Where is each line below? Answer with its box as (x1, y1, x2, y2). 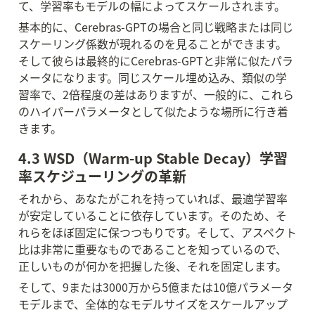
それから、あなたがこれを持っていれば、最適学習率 (18, 190, 288, 207)
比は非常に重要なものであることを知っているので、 (18, 240, 287, 257)
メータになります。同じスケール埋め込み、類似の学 (18, 69, 287, 86)
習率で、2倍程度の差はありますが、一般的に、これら (18, 86, 294, 103)
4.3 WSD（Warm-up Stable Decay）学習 (18, 148, 288, 168)
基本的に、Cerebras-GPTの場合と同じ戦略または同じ (18, 18, 293, 35)
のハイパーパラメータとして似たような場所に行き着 (18, 103, 288, 120)
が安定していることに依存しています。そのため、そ (18, 207, 287, 224)
